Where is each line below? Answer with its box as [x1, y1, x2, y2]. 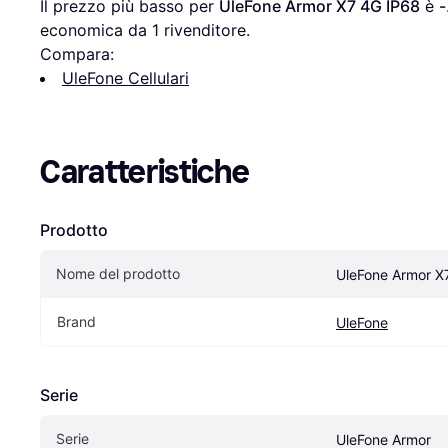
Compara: [40, 43, 114, 64]
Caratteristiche [40, 152, 250, 191]
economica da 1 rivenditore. [40, 19, 250, 40]
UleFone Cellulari [62, 67, 189, 88]
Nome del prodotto [56, 264, 180, 282]
